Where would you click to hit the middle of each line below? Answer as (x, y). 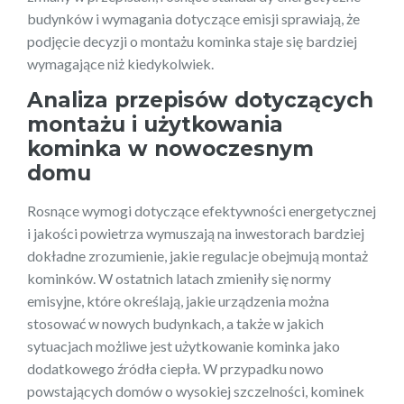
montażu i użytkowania (155, 124)
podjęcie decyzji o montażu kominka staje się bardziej (192, 41)
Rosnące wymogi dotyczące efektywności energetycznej (202, 210)
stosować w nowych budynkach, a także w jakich (175, 323)
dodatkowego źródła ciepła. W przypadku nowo (175, 368)
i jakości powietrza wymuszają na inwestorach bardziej (196, 233)
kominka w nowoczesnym (170, 148)
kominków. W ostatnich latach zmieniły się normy (179, 278)
